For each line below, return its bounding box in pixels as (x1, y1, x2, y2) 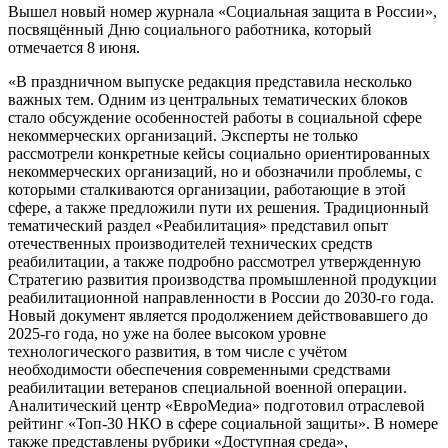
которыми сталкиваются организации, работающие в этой (8, 181, 406, 199)
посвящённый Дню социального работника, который (8, 21, 372, 39)
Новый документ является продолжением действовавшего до (8, 307, 428, 325)
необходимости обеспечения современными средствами (8, 361, 391, 379)
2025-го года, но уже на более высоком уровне (8, 325, 326, 343)
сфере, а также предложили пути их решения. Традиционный (8, 199, 429, 217)
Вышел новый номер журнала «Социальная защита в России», (8, 3, 437, 21)
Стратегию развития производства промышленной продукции (8, 271, 437, 289)
